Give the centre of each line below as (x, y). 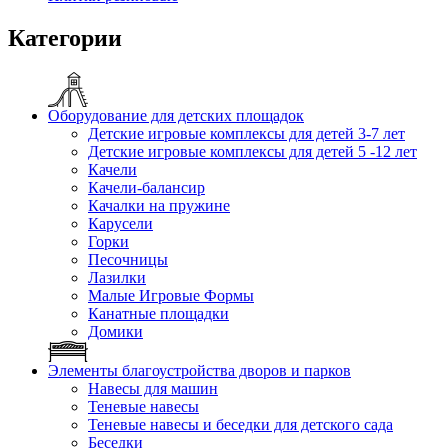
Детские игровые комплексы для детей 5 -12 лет (252, 151)
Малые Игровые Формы (171, 295)
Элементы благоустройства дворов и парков (199, 370)
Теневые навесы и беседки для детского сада (240, 424)
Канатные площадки (158, 313)
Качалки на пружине (159, 205)
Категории (65, 37)
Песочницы (128, 259)
